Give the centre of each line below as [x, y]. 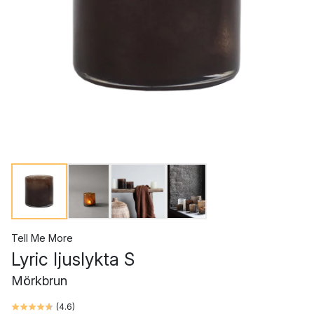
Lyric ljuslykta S [73, 259]
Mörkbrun [39, 281]
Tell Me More [42, 238]
